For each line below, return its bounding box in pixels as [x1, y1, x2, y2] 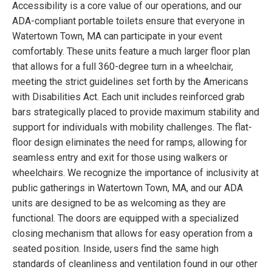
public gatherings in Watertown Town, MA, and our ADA [12, 182, 243, 194]
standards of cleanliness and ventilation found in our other [12, 257, 257, 270]
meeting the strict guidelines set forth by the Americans [12, 75, 248, 87]
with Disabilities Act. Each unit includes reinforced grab [12, 90, 245, 103]
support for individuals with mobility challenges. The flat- [12, 121, 252, 133]
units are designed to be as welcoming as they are [12, 197, 226, 209]
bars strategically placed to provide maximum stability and [12, 106, 259, 118]
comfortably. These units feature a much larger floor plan [12, 45, 250, 57]
